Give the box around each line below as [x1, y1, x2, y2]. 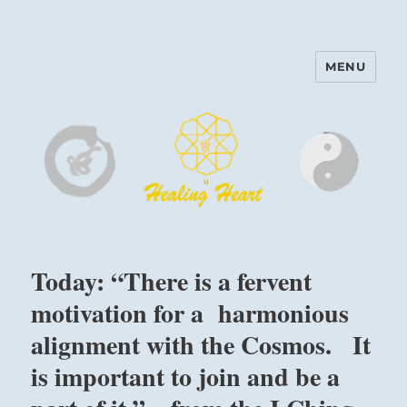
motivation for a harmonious [31, 294, 350, 333]
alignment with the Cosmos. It [31, 326, 372, 364]
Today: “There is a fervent [31, 263, 313, 301]
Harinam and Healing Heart [31, 66, 334, 93]
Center [31, 92, 107, 118]
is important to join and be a [31, 358, 341, 396]
